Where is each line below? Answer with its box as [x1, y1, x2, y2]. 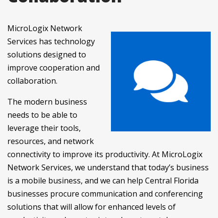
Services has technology [7, 36, 95, 47]
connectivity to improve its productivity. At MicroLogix [7, 149, 202, 160]
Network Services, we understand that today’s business [7, 162, 209, 173]
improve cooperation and [7, 62, 100, 73]
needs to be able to [7, 109, 77, 120]
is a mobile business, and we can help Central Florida [7, 175, 199, 186]
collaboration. [7, 75, 57, 86]
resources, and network [7, 136, 94, 146]
